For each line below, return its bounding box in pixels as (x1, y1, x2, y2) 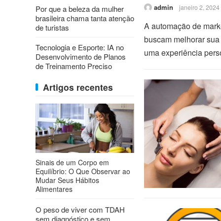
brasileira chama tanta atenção (36, 13, 134, 23)
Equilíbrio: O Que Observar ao (36, 166, 130, 176)
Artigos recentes (43, 81, 113, 93)
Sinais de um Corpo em (36, 157, 109, 167)
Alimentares (36, 184, 73, 194)
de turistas (36, 22, 69, 33)
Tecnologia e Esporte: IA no (36, 42, 124, 52)
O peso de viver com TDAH (36, 204, 125, 215)
